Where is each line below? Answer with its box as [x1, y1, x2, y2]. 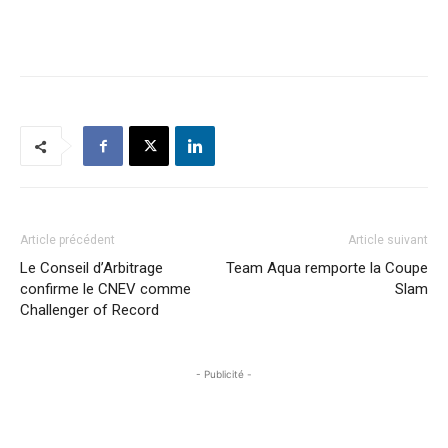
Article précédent [20, 233, 115, 247]
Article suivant [348, 233, 428, 247]
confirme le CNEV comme [20, 280, 191, 298]
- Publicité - [196, 368, 252, 380]
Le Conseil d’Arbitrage [20, 259, 163, 277]
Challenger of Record [20, 301, 159, 319]
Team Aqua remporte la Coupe [226, 259, 428, 277]
